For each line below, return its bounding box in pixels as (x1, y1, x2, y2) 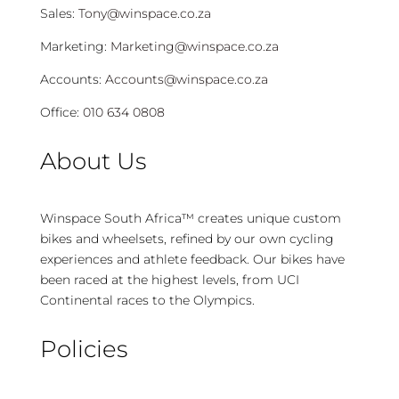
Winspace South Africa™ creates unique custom (39, 210, 341, 227)
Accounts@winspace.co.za (104, 71, 268, 88)
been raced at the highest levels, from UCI (39, 272, 299, 289)
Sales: (39, 5, 78, 22)
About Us (39, 147, 146, 176)
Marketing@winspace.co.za (110, 38, 279, 55)
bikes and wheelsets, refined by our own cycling (39, 231, 334, 248)
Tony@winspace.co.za (77, 5, 211, 22)
